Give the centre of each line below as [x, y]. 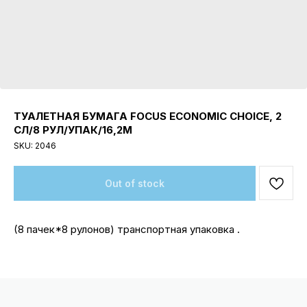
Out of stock [135, 184]
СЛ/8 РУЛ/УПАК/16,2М [73, 130]
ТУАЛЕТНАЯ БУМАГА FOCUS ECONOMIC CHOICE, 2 [148, 116]
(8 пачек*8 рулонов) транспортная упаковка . [127, 230]
